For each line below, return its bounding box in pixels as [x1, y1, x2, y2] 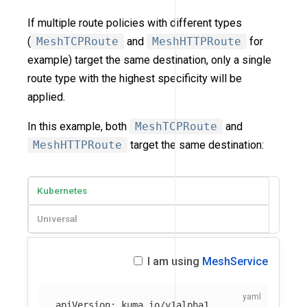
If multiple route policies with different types [27, 16, 242, 29]
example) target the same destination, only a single [27, 53, 271, 66]
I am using [145, 254, 202, 268]
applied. [27, 90, 65, 103]
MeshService [202, 254, 268, 268]
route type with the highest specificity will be [27, 71, 242, 85]
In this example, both [27, 119, 130, 133]
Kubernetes [37, 184, 87, 196]
